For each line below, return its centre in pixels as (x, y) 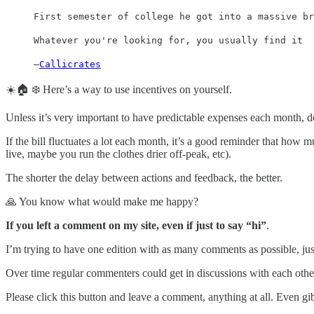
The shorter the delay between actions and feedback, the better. (144, 177)
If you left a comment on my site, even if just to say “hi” (136, 225)
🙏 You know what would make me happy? (102, 201)
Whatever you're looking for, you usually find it (168, 40)
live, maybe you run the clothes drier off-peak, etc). (118, 153)
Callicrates (70, 64)
